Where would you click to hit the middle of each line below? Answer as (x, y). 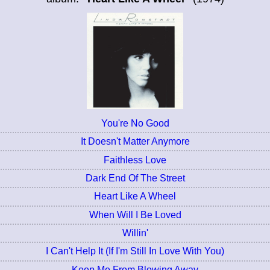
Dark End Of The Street (135, 178)
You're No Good (135, 123)
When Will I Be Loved (135, 215)
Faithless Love (135, 160)
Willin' (135, 233)
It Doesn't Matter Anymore (135, 142)
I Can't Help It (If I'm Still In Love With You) (135, 251)
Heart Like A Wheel (135, 196)
